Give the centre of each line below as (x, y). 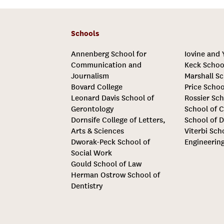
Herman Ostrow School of (115, 175)
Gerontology (92, 109)
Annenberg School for (108, 54)
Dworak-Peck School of (110, 142)
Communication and (106, 65)
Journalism (90, 76)
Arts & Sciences (97, 131)
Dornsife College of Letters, (118, 120)
